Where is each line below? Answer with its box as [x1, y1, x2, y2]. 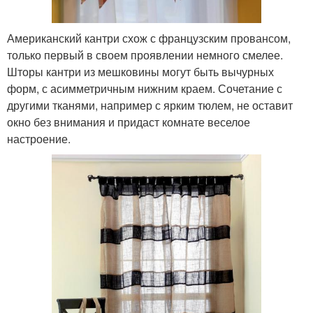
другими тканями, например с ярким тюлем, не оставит [7, 97, 293, 114]
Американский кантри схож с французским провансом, [7, 30, 291, 47]
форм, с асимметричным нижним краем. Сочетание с [7, 80, 282, 97]
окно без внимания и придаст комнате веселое [7, 114, 250, 131]
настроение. [7, 131, 71, 147]
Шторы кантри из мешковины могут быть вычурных [7, 64, 274, 80]
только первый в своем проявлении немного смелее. [7, 47, 283, 64]
